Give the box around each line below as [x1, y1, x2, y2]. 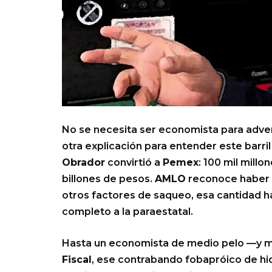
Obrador [62, 157, 105, 169]
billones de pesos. [62, 173, 155, 185]
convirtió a [105, 157, 163, 169]
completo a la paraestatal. [62, 206, 193, 218]
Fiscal [62, 254, 92, 266]
